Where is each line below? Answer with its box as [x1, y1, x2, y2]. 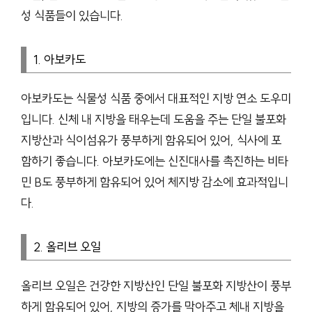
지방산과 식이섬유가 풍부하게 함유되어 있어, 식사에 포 [21, 132, 281, 148]
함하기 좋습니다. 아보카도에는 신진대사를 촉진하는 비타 [21, 153, 288, 169]
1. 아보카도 [33, 52, 86, 68]
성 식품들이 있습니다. [21, 8, 123, 24]
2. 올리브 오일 [33, 239, 101, 255]
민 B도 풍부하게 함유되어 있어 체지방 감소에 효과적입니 [21, 174, 288, 190]
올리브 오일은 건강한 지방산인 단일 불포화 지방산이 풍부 [21, 278, 291, 294]
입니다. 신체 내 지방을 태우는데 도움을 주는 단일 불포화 [21, 111, 286, 127]
